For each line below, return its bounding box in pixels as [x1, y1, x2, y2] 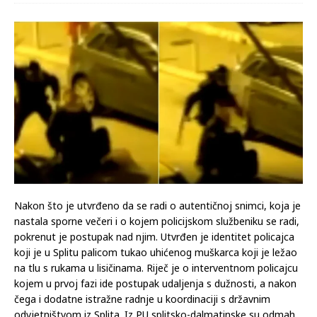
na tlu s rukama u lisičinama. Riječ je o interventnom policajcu [14, 260, 298, 275]
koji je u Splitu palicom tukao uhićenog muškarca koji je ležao [14, 245, 297, 259]
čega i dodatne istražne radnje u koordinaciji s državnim [14, 292, 270, 306]
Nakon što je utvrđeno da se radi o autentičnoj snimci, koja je [14, 198, 301, 212]
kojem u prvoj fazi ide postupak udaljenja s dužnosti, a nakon [14, 276, 296, 290]
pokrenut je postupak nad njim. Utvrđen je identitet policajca [14, 229, 294, 243]
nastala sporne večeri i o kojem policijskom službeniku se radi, [14, 214, 299, 228]
